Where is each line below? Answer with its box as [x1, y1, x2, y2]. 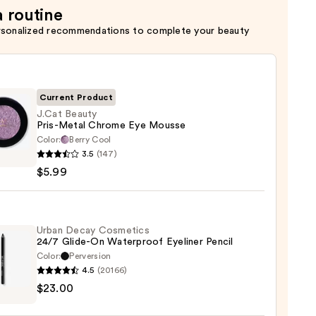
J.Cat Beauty [36, 109, 97, 119]
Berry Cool [69, 135, 111, 144]
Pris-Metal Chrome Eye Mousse [36, 120, 186, 130]
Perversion [69, 251, 111, 260]
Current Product [39, 92, 114, 102]
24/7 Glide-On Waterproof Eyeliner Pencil [36, 236, 233, 247]
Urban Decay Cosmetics [36, 225, 150, 236]
